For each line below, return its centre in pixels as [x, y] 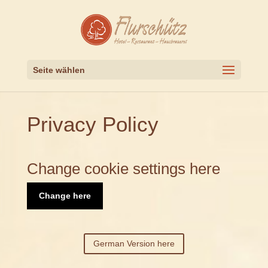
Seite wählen [59, 70]
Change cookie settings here [123, 169]
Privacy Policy [92, 124]
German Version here [134, 244]
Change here [65, 196]
